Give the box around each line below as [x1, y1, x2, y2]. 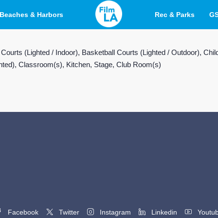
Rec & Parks [155, 11, 195, 18]
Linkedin [149, 208, 177, 216]
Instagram [98, 208, 131, 216]
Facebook [6, 208, 38, 216]
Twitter [57, 208, 79, 216]
